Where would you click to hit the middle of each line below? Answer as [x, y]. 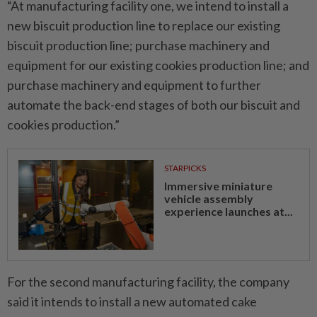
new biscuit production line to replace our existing [144, 26]
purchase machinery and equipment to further [134, 85]
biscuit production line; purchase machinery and [138, 46]
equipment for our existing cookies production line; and [158, 65]
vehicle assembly [208, 199]
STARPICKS [185, 168]
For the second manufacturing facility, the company [148, 282]
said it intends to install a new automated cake [132, 302]
